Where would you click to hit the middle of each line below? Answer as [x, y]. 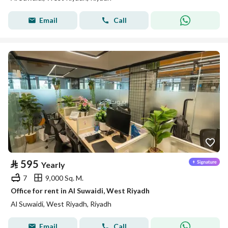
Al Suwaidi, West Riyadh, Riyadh [61, 204]
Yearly [53, 165]
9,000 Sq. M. [64, 178]
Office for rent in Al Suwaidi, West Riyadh [80, 191]
